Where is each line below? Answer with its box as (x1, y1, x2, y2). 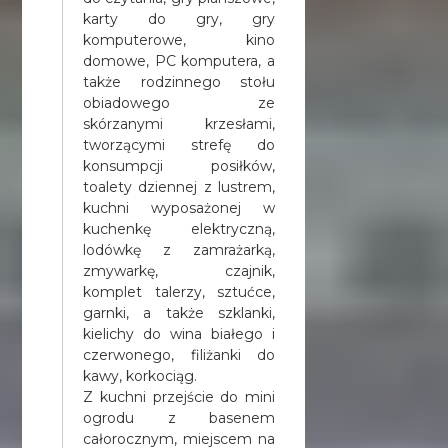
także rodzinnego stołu (83, 72, 275, 91)
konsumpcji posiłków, (83, 156, 275, 175)
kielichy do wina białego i (83, 324, 275, 343)
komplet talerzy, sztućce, (83, 282, 275, 301)
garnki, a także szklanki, (83, 303, 275, 322)
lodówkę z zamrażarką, (83, 240, 275, 259)
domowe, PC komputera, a (83, 51, 275, 70)
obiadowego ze (83, 93, 275, 112)
